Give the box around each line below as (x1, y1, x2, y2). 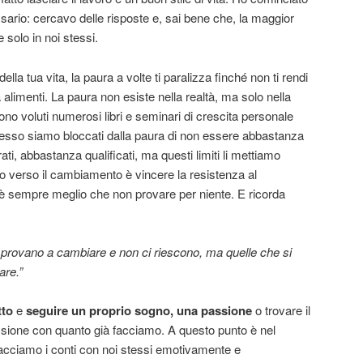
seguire (26, 301, 68, 320)
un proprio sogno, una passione (71, 301, 252, 320)
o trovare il (252, 301, 310, 319)
